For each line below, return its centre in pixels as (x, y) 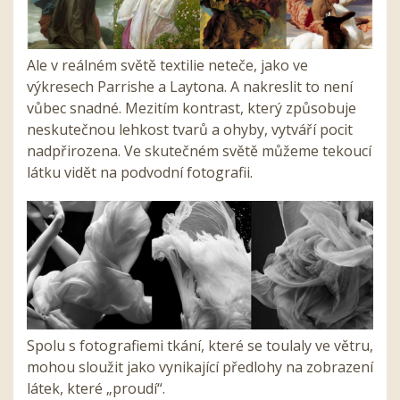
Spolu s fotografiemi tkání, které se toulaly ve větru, (200, 345)
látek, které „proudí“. (96, 388)
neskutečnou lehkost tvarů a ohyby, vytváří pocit (190, 129)
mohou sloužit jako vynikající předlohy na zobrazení (200, 367)
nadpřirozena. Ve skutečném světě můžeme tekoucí (199, 151)
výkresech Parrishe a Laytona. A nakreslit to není (190, 87)
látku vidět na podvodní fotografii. (140, 172)
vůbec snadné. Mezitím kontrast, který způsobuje (192, 108)
